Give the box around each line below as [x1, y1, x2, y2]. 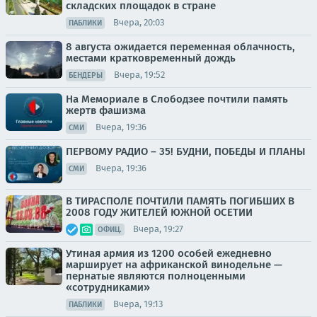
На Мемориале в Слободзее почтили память [66, 92, 288, 105]
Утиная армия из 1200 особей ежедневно [66, 246, 272, 260]
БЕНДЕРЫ [69, 70, 103, 80]
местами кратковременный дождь [66, 51, 236, 64]
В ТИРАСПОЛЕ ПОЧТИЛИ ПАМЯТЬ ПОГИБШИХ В [66, 194, 294, 207]
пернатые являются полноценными [66, 269, 246, 282]
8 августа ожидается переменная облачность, [66, 40, 295, 53]
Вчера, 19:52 [114, 69, 165, 81]
